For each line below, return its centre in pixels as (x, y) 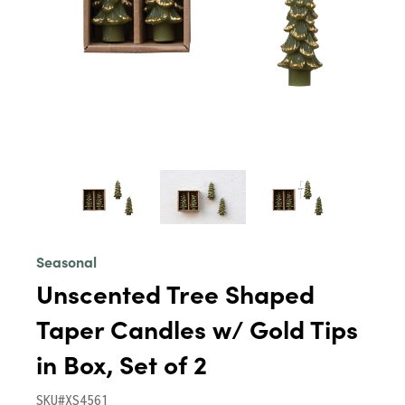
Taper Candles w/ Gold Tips (197, 328)
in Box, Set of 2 (122, 363)
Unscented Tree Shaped (175, 293)
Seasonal (66, 261)
